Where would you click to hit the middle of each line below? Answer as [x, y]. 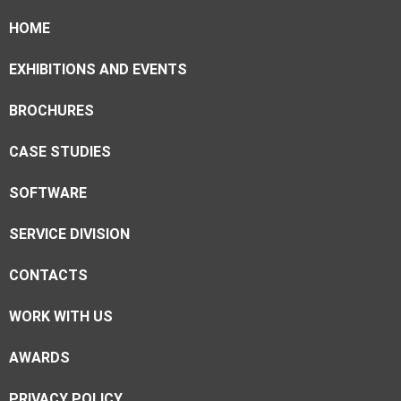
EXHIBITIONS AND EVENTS [98, 70]
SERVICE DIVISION [69, 235]
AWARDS [39, 358]
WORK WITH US [61, 317]
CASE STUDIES [60, 152]
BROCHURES [51, 111]
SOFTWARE [48, 193]
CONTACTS [48, 276]
